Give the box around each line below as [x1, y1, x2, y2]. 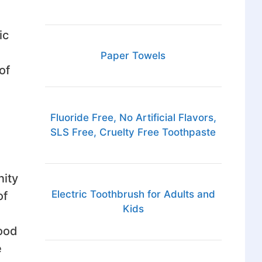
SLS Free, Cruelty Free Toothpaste [50, 126, 216, 139]
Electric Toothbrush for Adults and [51, 188, 215, 201]
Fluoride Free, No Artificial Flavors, [50, 112, 216, 124]
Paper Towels [101, 50, 166, 62]
